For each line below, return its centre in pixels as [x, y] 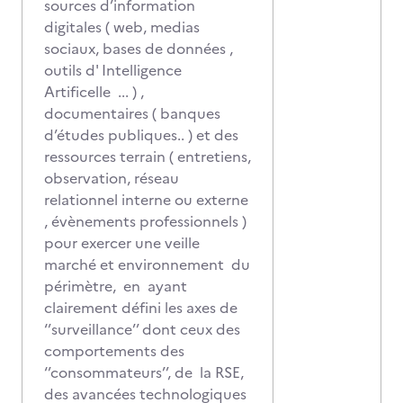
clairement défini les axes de [141, 308]
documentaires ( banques [132, 113]
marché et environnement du [147, 264]
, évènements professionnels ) [145, 221]
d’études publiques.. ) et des [141, 135]
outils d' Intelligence [113, 70]
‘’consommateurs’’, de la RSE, [144, 372]
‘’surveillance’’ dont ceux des [142, 329]
